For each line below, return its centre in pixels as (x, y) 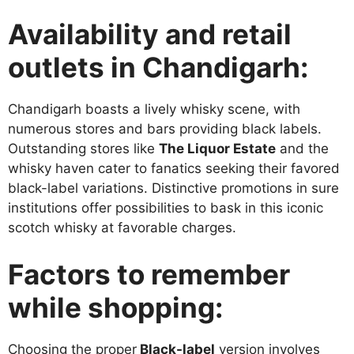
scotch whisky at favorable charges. (122, 227)
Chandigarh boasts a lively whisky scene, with (154, 109)
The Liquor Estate (217, 148)
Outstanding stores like (83, 148)
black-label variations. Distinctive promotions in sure (173, 188)
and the (302, 148)
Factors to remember (149, 275)
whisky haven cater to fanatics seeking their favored (174, 168)
